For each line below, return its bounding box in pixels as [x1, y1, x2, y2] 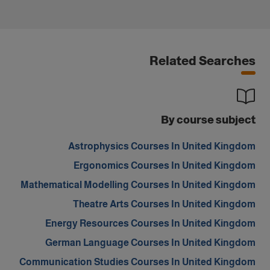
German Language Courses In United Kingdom [45, 237, 256, 248]
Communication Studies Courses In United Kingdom [19, 256, 256, 267]
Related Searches [149, 54, 256, 67]
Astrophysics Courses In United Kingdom [68, 140, 256, 151]
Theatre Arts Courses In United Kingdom [73, 198, 256, 209]
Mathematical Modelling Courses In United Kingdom [20, 179, 256, 190]
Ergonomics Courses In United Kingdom [74, 160, 256, 171]
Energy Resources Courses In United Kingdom [45, 218, 256, 228]
